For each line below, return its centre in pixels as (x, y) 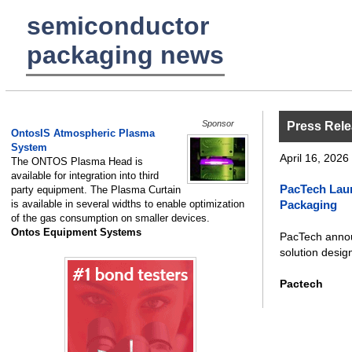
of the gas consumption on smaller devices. (110, 218)
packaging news (125, 55)
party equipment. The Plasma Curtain (96, 190)
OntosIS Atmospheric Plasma (83, 133)
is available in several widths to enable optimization (128, 204)
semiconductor (118, 26)
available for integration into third (85, 176)
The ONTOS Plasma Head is (77, 161)
